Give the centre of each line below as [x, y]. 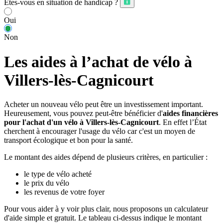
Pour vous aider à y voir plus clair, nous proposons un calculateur [106, 209]
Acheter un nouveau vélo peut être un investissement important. [104, 105]
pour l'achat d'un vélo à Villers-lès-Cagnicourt [81, 122]
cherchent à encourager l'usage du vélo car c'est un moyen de [100, 131]
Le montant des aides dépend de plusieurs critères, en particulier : [106, 157]
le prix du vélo [47, 183]
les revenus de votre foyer [64, 192]
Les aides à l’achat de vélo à [98, 61]
